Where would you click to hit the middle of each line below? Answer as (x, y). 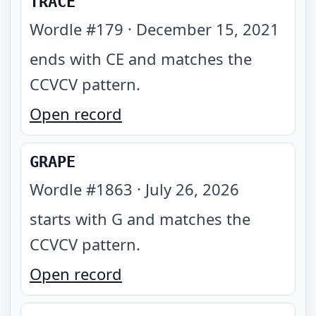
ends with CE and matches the (141, 59)
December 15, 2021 (208, 29)
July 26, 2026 (192, 189)
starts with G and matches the (140, 219)
